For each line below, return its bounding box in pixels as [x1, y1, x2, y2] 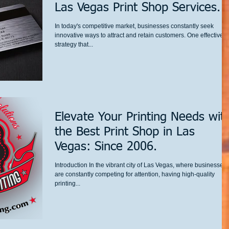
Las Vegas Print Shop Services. [55, 2, 220, 14]
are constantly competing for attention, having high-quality [55, 170, 215, 178]
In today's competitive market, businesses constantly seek [55, 22, 214, 30]
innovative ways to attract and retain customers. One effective [55, 32, 223, 39]
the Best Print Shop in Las [55, 125, 195, 138]
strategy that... [55, 41, 93, 49]
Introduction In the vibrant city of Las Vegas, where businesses [55, 161, 226, 169]
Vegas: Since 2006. [55, 140, 157, 153]
